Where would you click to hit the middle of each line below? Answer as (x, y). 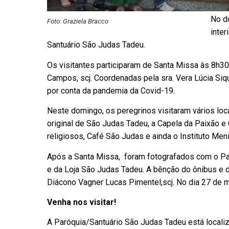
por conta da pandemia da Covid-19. (111, 90)
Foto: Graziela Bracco (78, 21)
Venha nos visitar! (82, 202)
